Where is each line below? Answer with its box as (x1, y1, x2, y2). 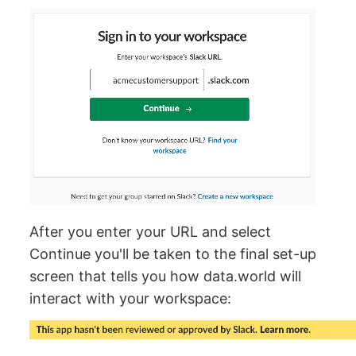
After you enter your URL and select (29, 222, 272, 240)
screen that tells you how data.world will (29, 267, 302, 284)
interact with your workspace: (29, 289, 232, 307)
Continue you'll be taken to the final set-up (29, 245, 317, 262)
